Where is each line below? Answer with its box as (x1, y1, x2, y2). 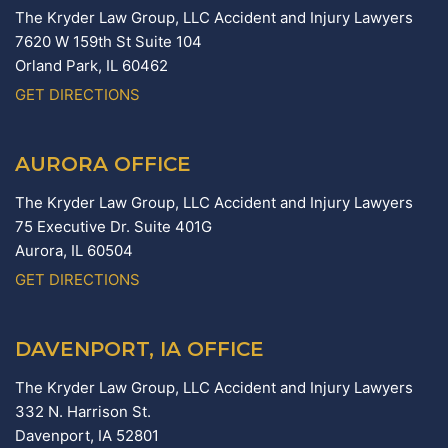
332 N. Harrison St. (15, 402, 155, 422)
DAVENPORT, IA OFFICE (15, 337, 264, 362)
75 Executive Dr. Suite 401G (15, 217, 212, 237)
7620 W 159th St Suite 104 (15, 32, 202, 52)
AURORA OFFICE (15, 152, 191, 177)
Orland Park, (15, 56, 106, 76)
